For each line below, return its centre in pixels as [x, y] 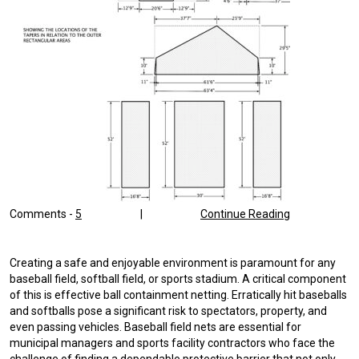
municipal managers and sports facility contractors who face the [172, 343]
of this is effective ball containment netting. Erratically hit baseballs [178, 295]
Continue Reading [245, 214]
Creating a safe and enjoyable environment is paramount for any [173, 263]
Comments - [42, 214]
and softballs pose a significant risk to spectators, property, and [168, 311]
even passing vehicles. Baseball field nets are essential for [155, 327]
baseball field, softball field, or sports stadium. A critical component [178, 279]
